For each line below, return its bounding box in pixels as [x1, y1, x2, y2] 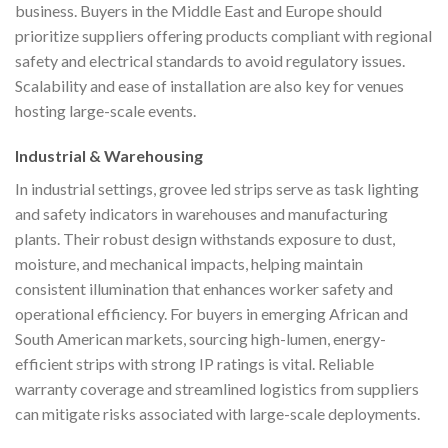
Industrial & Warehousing [15, 146, 203, 166]
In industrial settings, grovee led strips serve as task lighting [15, 179, 419, 199]
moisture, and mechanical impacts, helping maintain [15, 254, 363, 274]
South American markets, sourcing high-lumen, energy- [15, 329, 386, 349]
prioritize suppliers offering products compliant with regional [15, 25, 432, 45]
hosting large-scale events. [15, 100, 196, 120]
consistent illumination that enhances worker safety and [15, 279, 393, 299]
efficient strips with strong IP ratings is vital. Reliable [15, 354, 374, 374]
